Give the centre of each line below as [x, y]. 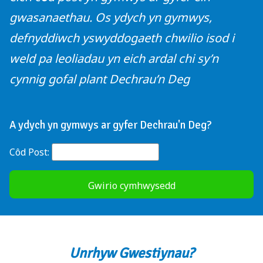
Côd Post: [31, 152]
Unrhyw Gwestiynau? [131, 253]
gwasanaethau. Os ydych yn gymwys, [111, 18]
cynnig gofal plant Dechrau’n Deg [100, 79]
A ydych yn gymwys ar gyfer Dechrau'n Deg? [110, 125]
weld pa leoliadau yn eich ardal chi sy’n [114, 59]
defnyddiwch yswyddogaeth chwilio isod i [122, 38]
